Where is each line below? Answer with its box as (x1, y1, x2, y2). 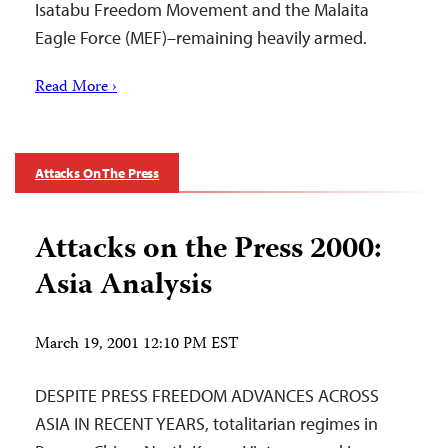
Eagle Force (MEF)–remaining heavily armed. (35, 26, 367, 49)
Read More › (35, 75, 117, 101)
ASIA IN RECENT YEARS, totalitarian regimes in (35, 412, 378, 435)
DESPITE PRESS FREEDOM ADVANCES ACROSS (35, 384, 379, 407)
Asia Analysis (35, 262, 212, 311)
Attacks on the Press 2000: (35, 226, 382, 275)
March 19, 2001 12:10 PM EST (35, 332, 239, 358)
